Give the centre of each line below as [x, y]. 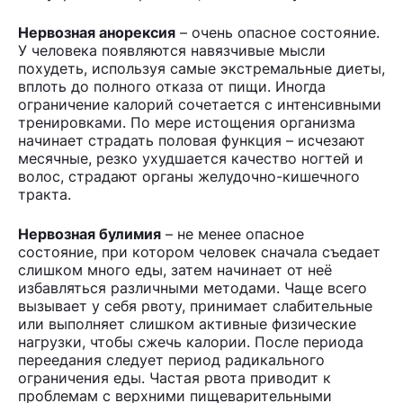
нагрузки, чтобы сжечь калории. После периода [191, 341]
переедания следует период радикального [171, 359]
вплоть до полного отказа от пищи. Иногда [172, 86]
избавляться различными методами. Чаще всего [193, 287]
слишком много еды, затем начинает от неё [175, 269]
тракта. [45, 194]
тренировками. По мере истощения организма [187, 122]
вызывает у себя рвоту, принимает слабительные [195, 305]
